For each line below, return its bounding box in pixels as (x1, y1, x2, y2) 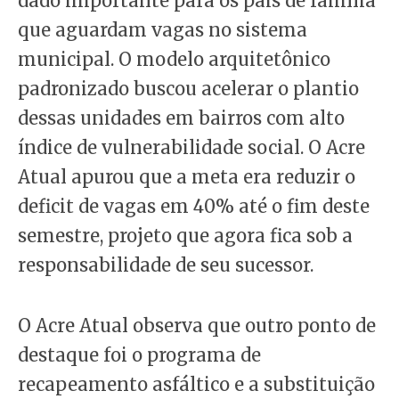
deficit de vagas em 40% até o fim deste (18, 194, 370, 217)
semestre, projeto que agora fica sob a (18, 224, 353, 247)
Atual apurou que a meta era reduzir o (18, 165, 355, 188)
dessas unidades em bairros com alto (18, 106, 345, 129)
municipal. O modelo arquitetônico (18, 47, 330, 70)
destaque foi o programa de (18, 343, 261, 366)
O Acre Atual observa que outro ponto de (18, 313, 376, 337)
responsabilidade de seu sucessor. (18, 253, 313, 276)
